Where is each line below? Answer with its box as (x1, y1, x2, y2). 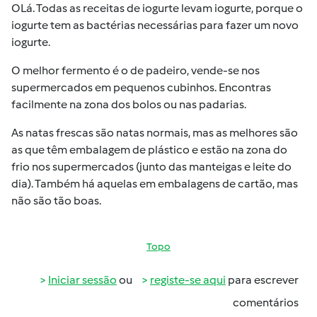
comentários (233, 296, 299, 309)
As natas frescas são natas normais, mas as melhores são (11, 126, 298, 139)
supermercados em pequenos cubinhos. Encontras (11, 81, 271, 94)
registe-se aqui (150, 273, 226, 287)
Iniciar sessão (48, 273, 117, 287)
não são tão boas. (11, 194, 101, 207)
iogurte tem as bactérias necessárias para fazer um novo (11, 18, 299, 32)
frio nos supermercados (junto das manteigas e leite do (11, 160, 292, 173)
